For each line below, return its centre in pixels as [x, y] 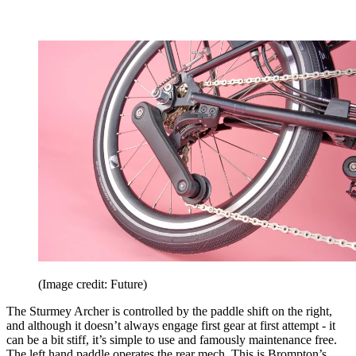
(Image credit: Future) [93, 284]
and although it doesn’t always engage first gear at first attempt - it [171, 326]
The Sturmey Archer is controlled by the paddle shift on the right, [169, 311]
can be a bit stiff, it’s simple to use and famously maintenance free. [172, 340]
